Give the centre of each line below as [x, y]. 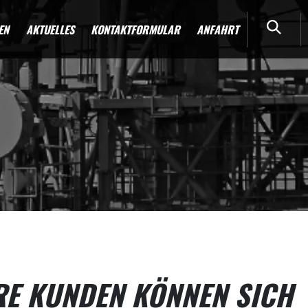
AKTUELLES [50, 29]
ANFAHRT [217, 29]
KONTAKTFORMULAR [135, 29]
